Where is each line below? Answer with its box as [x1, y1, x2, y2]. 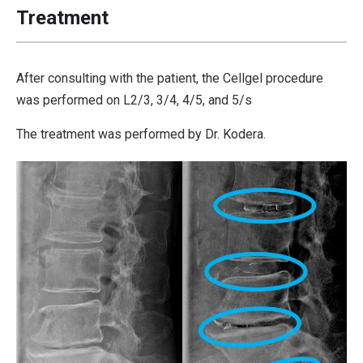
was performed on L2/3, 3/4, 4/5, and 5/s [16, 92, 252, 108]
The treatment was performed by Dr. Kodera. [16, 126, 266, 142]
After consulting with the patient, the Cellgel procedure [16, 70, 323, 86]
